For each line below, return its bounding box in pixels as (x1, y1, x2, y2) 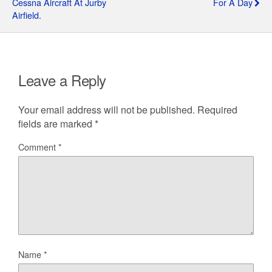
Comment (18, 140, 58, 153)
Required (197, 102, 237, 117)
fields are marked (18, 116, 95, 131)
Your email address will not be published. (18, 102, 195, 117)
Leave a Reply (18, 69, 106, 90)
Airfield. (12, 8, 41, 21)
